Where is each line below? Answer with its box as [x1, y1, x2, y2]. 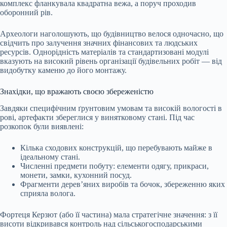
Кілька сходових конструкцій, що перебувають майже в [20, 143, 212, 152]
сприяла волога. [20, 188, 75, 198]
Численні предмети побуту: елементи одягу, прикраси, [20, 161, 209, 170]
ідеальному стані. [20, 152, 80, 161]
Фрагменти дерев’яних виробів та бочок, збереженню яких [20, 179, 225, 188]
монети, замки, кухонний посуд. [20, 170, 132, 179]
